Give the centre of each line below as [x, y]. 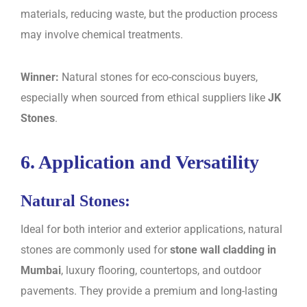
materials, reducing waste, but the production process [149, 14]
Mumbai [41, 270]
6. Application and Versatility [140, 162]
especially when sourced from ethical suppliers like [144, 98]
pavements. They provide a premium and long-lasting [149, 291]
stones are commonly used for [95, 249]
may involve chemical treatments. [102, 35]
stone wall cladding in [223, 249]
